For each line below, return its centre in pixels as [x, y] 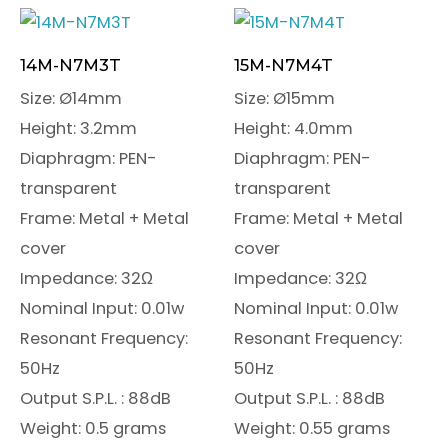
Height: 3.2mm [78, 129]
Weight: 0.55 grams [312, 429]
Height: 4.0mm [293, 129]
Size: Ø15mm [284, 99]
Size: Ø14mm [71, 99]
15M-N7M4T [283, 65]
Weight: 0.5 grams [93, 429]
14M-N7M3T [70, 65]
